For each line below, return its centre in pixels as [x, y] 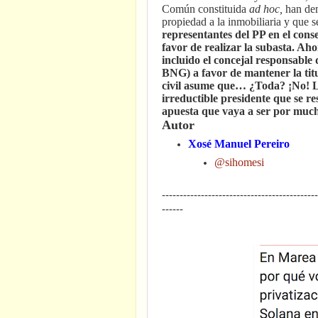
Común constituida [205, 9]
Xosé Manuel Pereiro [239, 144]
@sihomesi [240, 162]
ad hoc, [266, 9]
